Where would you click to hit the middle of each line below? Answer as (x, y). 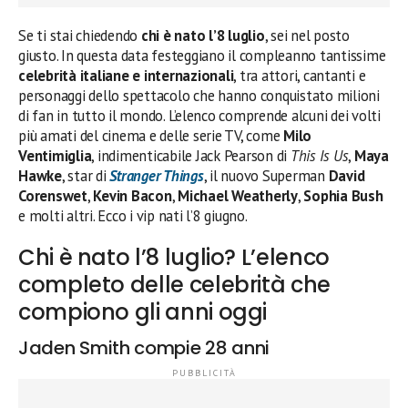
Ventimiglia (55, 155)
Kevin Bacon (133, 195)
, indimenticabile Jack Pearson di (191, 155)
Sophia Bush (343, 195)
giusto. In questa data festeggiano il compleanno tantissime (202, 55)
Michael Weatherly (238, 195)
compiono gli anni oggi (143, 311)
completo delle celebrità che (174, 284)
